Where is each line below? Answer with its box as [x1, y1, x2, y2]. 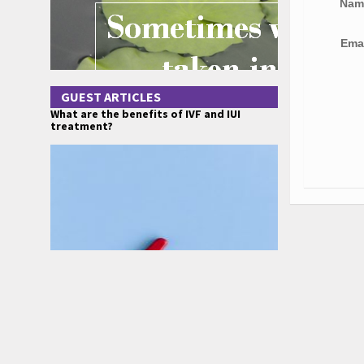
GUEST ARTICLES [61, 89, 161, 105]
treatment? [50, 119, 113, 133]
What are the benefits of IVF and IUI [50, 106, 240, 121]
